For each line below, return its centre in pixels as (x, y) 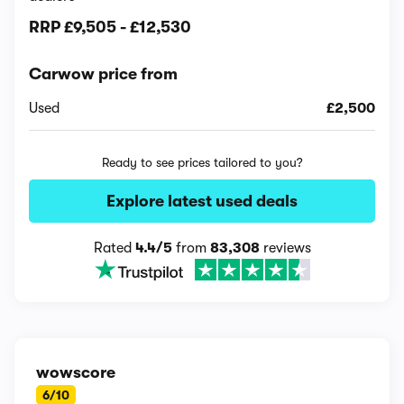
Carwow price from (103, 74)
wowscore (76, 372)
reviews (285, 248)
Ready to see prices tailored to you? (202, 162)
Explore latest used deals (202, 201)
